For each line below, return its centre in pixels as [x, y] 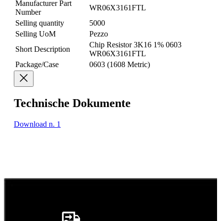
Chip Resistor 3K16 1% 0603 [135, 45]
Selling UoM [36, 34]
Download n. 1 [37, 124]
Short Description [43, 49]
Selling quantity [40, 23]
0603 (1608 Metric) [120, 65]
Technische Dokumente [72, 103]
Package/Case [37, 65]
